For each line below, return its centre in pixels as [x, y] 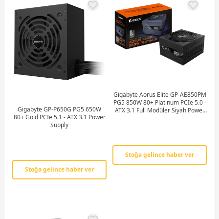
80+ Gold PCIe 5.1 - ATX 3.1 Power [59, 117]
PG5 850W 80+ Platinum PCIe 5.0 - [160, 102]
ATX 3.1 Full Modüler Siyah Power [160, 110]
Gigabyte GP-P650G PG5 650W [59, 109]
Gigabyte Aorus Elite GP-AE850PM [160, 94]
